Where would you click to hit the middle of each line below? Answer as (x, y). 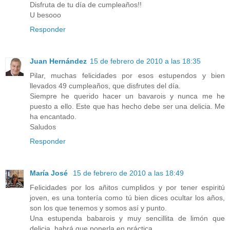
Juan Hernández (58, 61)
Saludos (43, 127)
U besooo (45, 15)
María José (50, 173)
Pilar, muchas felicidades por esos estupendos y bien (127, 76)
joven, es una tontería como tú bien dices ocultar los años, (127, 198)
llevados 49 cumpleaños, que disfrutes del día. (105, 86)
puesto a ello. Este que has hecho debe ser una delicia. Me (127, 107)
